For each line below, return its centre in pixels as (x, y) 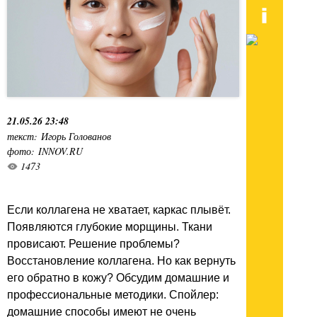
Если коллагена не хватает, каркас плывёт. (119, 209)
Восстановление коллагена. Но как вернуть (121, 260)
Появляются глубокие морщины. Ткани (110, 226)
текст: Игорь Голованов (59, 136)
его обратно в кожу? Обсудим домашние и (118, 277)
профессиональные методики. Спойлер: (113, 294)
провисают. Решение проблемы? (93, 243)
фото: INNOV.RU (45, 151)
